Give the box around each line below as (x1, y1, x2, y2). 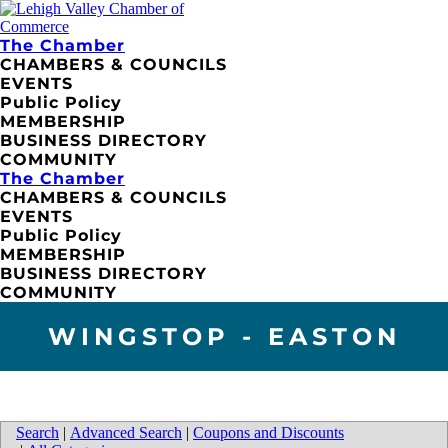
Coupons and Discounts (193, 424, 344, 441)
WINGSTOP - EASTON (47, 321, 401, 351)
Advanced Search (70, 424, 182, 441)
